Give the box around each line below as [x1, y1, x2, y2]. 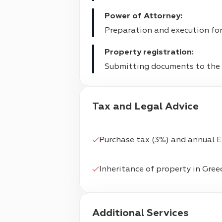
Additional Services [100, 207, 189, 219]
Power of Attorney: [110, 10, 182, 21]
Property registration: [110, 47, 194, 57]
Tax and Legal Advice [98, 100, 199, 112]
